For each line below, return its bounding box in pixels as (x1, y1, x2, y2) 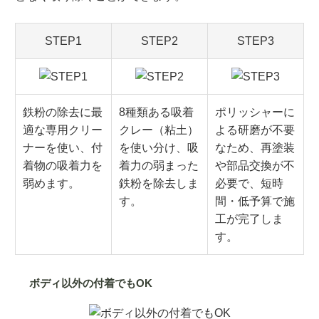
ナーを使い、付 (23, 142, 103, 155)
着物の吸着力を (23, 159, 103, 172)
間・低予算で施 (215, 195, 295, 208)
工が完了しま (215, 213, 283, 226)
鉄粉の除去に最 (23, 106, 103, 119)
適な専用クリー (23, 124, 103, 137)
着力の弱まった (119, 159, 199, 172)
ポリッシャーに (215, 106, 295, 119)
